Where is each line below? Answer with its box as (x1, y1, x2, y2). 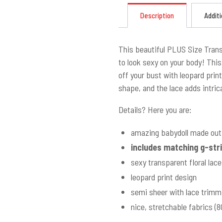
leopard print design (131, 171, 197, 182)
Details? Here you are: (118, 104, 191, 115)
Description (140, 11, 174, 20)
